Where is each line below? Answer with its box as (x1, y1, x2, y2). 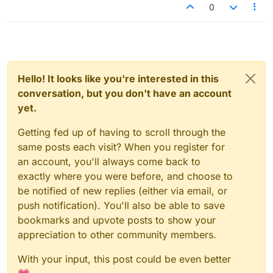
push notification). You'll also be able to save (18, 199, 225, 211)
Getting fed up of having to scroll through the (18, 126, 225, 138)
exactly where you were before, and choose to (18, 169, 233, 182)
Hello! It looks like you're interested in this (18, 72, 219, 85)
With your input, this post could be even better (18, 252, 231, 265)
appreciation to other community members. (18, 228, 216, 241)
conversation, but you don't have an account (18, 87, 232, 99)
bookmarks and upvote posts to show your (18, 213, 216, 226)
